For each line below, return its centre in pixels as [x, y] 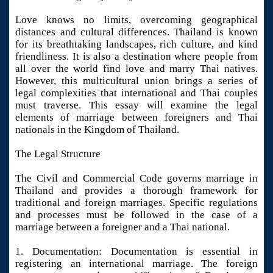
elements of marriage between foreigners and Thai [136, 118]
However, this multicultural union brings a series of [136, 81]
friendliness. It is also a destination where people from [136, 57]
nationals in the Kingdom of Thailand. [97, 130]
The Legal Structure [58, 154]
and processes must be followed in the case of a [136, 215]
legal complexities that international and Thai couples [136, 93]
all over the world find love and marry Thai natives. [136, 69]
